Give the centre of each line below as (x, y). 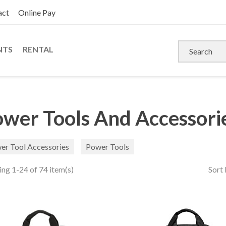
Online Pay (37, 13)
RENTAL (38, 49)
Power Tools (107, 147)
